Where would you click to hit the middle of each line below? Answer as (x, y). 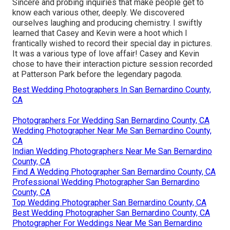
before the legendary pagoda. (129, 74)
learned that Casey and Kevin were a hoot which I (100, 33)
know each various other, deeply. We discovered (98, 12)
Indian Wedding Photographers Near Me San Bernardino (112, 151)
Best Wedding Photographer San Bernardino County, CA (111, 213)
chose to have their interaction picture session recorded (112, 64)
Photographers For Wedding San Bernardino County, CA (111, 120)
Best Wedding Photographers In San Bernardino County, (112, 89)
